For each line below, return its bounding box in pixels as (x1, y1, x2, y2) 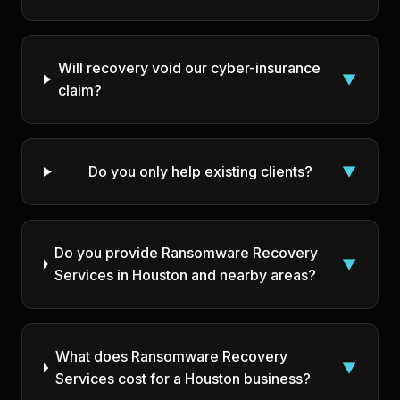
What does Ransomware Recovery (54, 347, 287, 365)
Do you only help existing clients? (87, 162, 312, 180)
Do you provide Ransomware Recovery (54, 244, 319, 262)
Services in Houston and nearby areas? (54, 266, 317, 284)
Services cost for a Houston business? (54, 370, 311, 387)
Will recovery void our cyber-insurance (58, 59, 321, 77)
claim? (58, 81, 103, 99)
